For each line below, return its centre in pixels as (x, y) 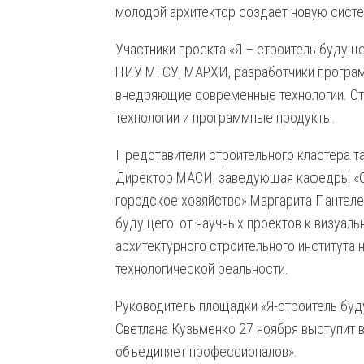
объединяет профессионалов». (206, 351)
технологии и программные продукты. (225, 117)
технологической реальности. (202, 268)
